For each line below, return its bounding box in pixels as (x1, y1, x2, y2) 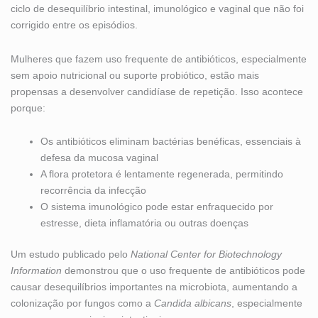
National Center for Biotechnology (131, 248, 282, 261)
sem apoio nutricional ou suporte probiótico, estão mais (11, 69, 259, 81)
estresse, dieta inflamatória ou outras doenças (40, 217, 248, 229)
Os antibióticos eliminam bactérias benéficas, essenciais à (40, 136, 301, 148)
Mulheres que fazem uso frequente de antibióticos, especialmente (11, 53, 307, 65)
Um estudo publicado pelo (11, 248, 131, 261)
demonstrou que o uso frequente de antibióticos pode (62, 265, 305, 277)
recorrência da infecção (40, 185, 146, 197)
